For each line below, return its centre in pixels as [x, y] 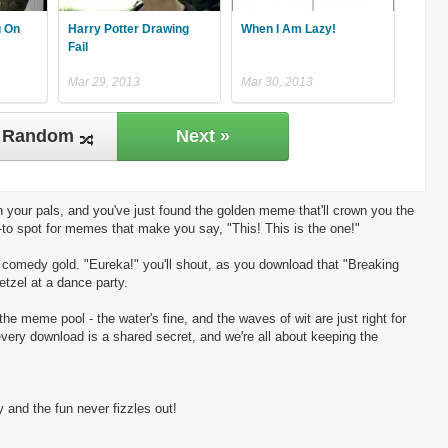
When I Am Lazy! [289, 29]
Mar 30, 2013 [277, 82]
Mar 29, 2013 [103, 82]
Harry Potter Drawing [128, 29]
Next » [203, 136]
